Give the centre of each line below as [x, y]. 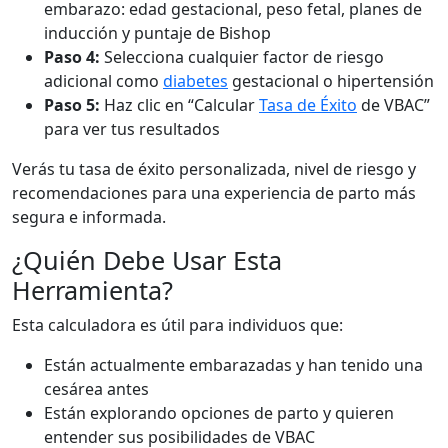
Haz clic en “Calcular [179, 105]
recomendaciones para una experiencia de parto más [214, 193]
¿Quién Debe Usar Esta [147, 260]
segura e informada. [89, 217]
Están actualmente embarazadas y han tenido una [233, 365]
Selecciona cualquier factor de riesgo [242, 57]
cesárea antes [96, 389]
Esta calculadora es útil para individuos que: [177, 325]
